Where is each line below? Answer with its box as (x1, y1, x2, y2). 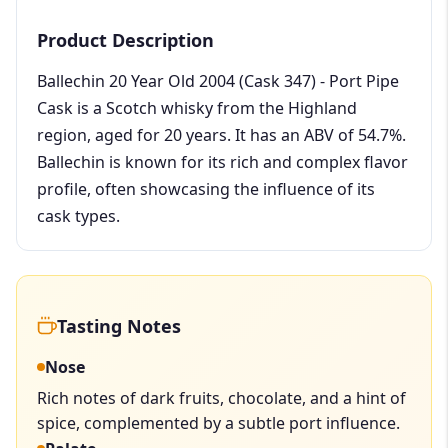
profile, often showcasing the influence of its (37, 177, 375, 200)
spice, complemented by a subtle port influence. (37, 411, 400, 434)
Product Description (37, 27, 214, 52)
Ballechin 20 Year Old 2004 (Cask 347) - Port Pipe (37, 69, 399, 92)
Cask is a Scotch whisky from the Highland (37, 96, 357, 119)
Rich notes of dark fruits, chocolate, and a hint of (37, 386, 406, 409)
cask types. (37, 204, 120, 227)
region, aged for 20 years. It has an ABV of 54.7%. (37, 123, 406, 146)
